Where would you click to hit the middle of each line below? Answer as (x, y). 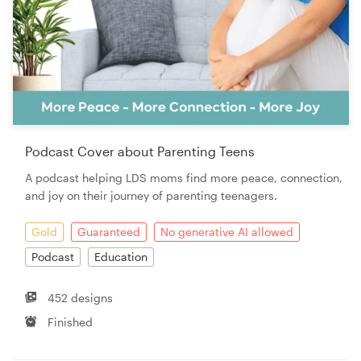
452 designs (81, 297)
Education (121, 256)
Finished (71, 322)
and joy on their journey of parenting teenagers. (151, 195)
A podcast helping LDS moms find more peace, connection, (184, 177)
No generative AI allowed (227, 231)
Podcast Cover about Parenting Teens (140, 151)
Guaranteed (109, 231)
